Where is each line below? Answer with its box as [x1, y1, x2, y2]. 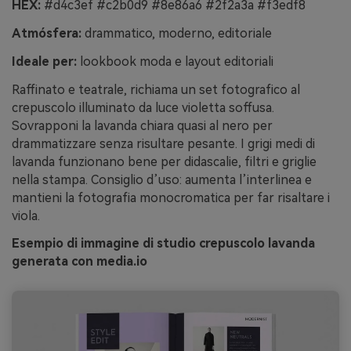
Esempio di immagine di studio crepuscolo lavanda [12, 236, 315, 251]
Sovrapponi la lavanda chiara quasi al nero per [12, 118, 273, 133]
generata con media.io [12, 254, 147, 270]
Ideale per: [12, 53, 77, 69]
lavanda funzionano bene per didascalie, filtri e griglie [12, 154, 317, 169]
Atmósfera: [12, 26, 81, 42]
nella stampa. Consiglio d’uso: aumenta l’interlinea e [12, 172, 312, 187]
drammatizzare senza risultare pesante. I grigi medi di [12, 136, 315, 151]
